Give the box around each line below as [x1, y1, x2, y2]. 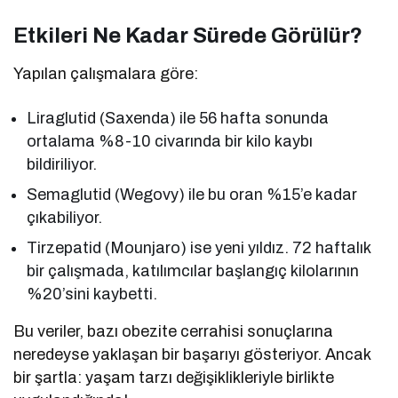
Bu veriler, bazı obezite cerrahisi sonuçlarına [13, 322, 334, 340]
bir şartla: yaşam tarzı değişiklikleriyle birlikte [13, 368, 335, 386]
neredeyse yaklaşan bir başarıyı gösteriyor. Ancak [13, 345, 371, 363]
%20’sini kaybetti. [27, 284, 158, 303]
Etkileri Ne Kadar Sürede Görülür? [13, 23, 362, 47]
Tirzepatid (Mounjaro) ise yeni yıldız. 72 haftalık [27, 238, 371, 257]
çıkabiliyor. [27, 208, 102, 227]
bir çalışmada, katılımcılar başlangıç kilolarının [27, 261, 360, 280]
